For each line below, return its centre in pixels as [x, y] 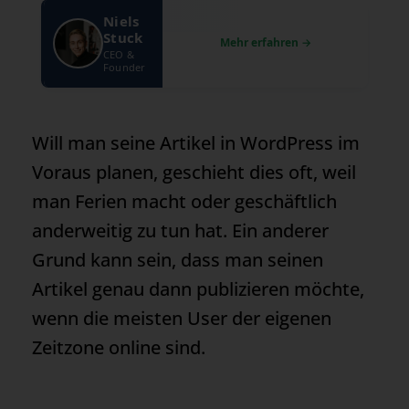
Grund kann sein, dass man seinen [178, 259]
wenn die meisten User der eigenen [182, 318]
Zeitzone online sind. [119, 347]
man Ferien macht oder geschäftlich [184, 201]
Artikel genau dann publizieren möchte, [198, 288]
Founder [125, 67]
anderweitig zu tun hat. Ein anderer [180, 230]
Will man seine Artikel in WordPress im [196, 142]
